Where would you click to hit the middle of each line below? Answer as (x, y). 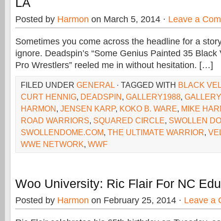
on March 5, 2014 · (129, 19)
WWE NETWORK (52, 144)
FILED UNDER (49, 85)
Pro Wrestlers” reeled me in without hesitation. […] (114, 65)
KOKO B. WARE (148, 109)
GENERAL (95, 85)
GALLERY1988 (153, 97)
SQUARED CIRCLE (129, 120)
